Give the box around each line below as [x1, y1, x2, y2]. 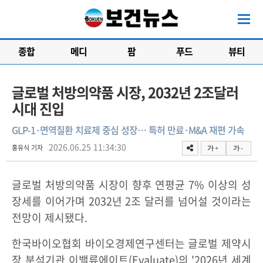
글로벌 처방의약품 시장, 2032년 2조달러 [12, 82, 238, 103]
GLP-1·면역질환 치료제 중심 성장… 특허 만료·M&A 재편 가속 [12, 123, 244, 137]
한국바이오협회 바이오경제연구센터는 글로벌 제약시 [12, 235, 251, 251]
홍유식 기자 [12, 143, 43, 153]
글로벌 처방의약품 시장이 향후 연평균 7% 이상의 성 [12, 177, 251, 193]
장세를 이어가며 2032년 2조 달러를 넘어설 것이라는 [12, 193, 251, 209]
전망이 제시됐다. [12, 210, 87, 225]
